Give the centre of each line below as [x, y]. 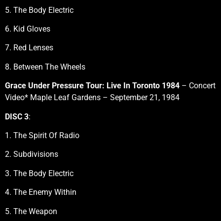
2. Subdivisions [32, 154]
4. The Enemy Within [41, 192]
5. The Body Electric [39, 10]
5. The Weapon [31, 211]
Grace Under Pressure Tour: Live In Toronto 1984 [92, 86]
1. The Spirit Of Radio [42, 136]
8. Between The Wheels [45, 67]
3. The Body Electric [39, 173]
